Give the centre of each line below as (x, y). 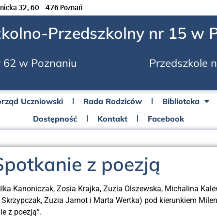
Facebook (166, 118)
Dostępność (55, 118)
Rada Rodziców (113, 101)
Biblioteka (181, 101)
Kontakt (112, 118)
